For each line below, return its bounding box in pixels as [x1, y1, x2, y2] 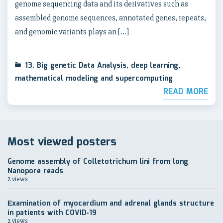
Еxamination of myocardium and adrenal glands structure [7, 198, 214, 209]
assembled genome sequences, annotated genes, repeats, [15, 13, 206, 23]
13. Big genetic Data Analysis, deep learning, [25, 60, 180, 71]
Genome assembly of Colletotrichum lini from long [7, 156, 188, 167]
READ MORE [163, 86, 208, 98]
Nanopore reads [7, 166, 63, 177]
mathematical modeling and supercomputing [15, 73, 173, 84]
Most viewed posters [7, 133, 116, 151]
